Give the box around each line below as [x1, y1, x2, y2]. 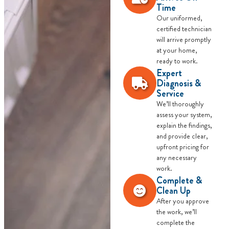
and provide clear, [156, 130, 208, 141]
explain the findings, [156, 120, 212, 130]
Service [156, 86, 184, 100]
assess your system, [156, 109, 212, 120]
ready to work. [156, 55, 198, 66]
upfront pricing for [156, 141, 209, 152]
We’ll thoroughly [156, 98, 204, 109]
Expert [156, 66, 182, 80]
